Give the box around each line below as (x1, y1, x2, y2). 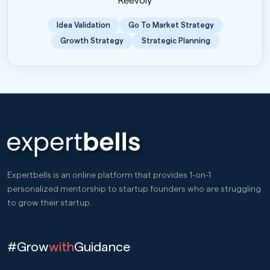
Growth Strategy (60, 36, 124, 45)
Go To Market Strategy (128, 20, 214, 29)
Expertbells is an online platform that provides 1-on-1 (7, 171, 212, 180)
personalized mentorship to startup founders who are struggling (7, 184, 261, 193)
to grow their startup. (7, 198, 92, 207)
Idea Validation (56, 20, 110, 29)
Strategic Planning (141, 36, 210, 45)
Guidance (74, 240, 130, 254)
